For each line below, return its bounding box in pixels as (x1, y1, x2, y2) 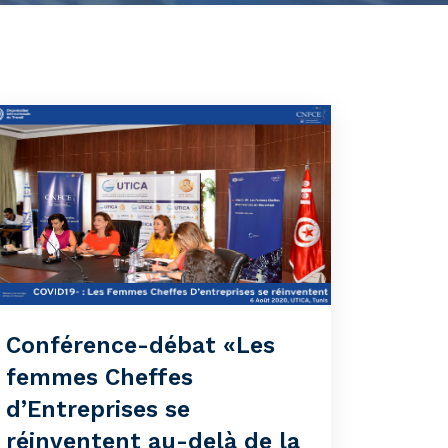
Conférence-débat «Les (6, 332, 275, 359)
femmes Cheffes (6, 364, 193, 391)
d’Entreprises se (6, 396, 190, 423)
